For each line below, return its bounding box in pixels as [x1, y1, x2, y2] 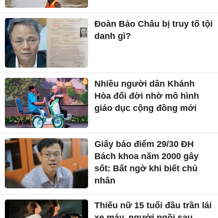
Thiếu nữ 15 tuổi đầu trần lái [94, 200, 212, 211]
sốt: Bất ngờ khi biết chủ [94, 163, 198, 174]
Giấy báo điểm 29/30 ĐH [94, 139, 194, 149]
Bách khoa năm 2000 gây [94, 151, 199, 162]
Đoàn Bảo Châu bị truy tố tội [94, 18, 213, 29]
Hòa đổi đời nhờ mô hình [94, 91, 200, 101]
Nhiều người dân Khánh [94, 79, 195, 89]
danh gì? [94, 31, 131, 41]
